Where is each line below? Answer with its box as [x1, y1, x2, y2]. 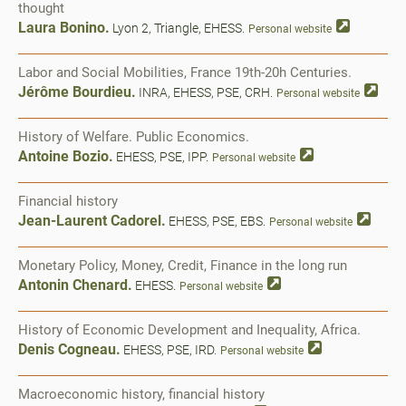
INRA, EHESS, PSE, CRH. [136, 85, 273, 100]
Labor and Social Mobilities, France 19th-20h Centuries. [18, 64, 352, 81]
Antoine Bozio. [18, 148, 113, 165]
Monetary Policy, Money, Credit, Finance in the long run [18, 257, 347, 274]
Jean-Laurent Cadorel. [18, 212, 166, 229]
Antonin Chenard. [18, 276, 132, 294]
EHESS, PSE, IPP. [113, 150, 208, 164]
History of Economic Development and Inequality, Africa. [18, 322, 361, 338]
